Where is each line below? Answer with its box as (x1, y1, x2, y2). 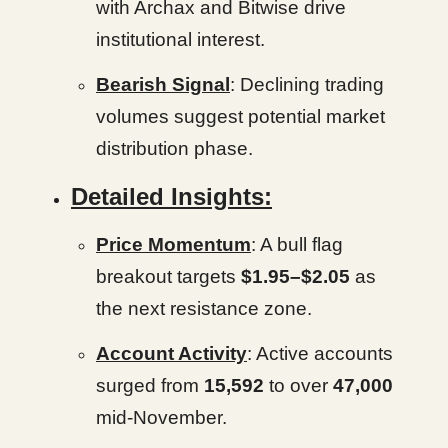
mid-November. (96, 407, 227, 428)
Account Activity (96, 343, 247, 364)
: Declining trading (230, 74, 384, 95)
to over (264, 375, 333, 396)
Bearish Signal (96, 74, 230, 95)
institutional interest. (96, 29, 265, 50)
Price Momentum (96, 234, 251, 255)
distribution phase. (96, 138, 253, 159)
